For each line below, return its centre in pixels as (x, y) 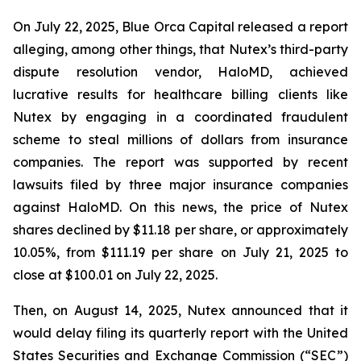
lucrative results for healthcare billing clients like (180, 94)
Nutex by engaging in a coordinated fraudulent (180, 117)
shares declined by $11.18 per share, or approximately (180, 230)
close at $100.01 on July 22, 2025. (115, 275)
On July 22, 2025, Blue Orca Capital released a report (180, 27)
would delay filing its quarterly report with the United (180, 333)
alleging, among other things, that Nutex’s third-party (180, 49)
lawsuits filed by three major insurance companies (180, 185)
